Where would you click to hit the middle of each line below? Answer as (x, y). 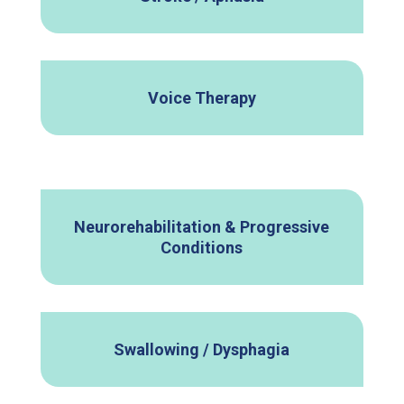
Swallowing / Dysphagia (202, 350)
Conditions (202, 248)
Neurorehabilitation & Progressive (202, 227)
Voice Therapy (202, 98)
